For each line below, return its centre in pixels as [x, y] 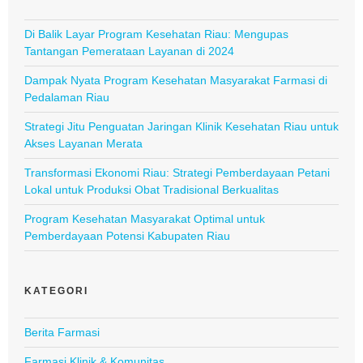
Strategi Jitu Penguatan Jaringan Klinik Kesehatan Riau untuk [181, 127]
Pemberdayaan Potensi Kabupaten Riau [127, 236]
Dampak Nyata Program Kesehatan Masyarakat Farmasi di [176, 81]
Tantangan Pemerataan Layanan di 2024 [129, 51]
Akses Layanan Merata [83, 144]
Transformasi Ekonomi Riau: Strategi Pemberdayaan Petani [177, 173]
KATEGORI [57, 291]
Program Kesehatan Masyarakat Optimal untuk [145, 219]
